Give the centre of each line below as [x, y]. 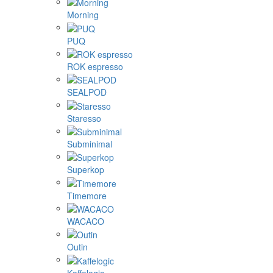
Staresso [84, 118]
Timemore [87, 195]
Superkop [86, 170]
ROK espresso [95, 67]
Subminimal [90, 144]
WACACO [86, 222]
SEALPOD [87, 92]
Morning [83, 15]
